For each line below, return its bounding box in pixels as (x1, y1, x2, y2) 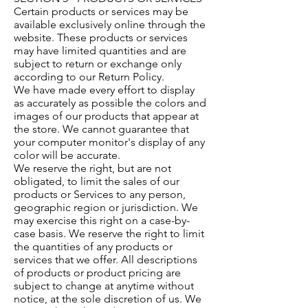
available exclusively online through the (14, 18, 206, 32)
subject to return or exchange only (14, 57, 181, 71)
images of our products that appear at (14, 109, 199, 123)
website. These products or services (14, 31, 188, 45)
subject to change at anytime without (14, 279, 194, 293)
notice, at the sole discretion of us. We (14, 292, 201, 306)
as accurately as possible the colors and (14, 96, 206, 110)
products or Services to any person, (14, 188, 186, 201)
